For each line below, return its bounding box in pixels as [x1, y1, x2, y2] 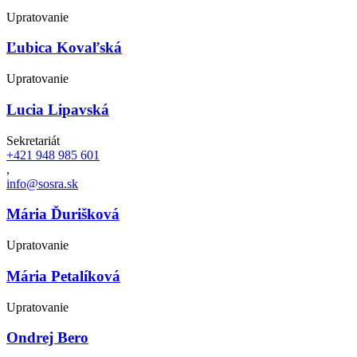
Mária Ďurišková [6, 206, 120, 223]
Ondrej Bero [6, 329, 88, 347]
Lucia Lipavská [6, 100, 109, 118]
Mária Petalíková [6, 267, 120, 284]
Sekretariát [6, 133, 60, 147]
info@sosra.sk [6, 176, 78, 190]
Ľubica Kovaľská [6, 39, 122, 57]
